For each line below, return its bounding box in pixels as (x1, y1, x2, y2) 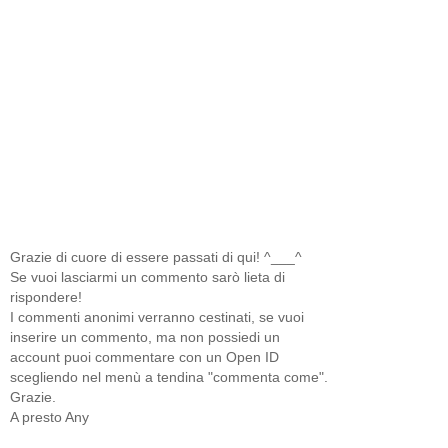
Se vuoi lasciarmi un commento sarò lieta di (10, 268, 285, 285)
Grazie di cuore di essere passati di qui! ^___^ (10, 248, 302, 265)
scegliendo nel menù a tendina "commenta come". (10, 368, 328, 385)
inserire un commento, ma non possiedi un (10, 328, 280, 345)
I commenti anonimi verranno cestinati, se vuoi (10, 308, 304, 325)
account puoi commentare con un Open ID (10, 348, 279, 365)
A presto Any (10, 408, 89, 425)
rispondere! (10, 288, 82, 305)
